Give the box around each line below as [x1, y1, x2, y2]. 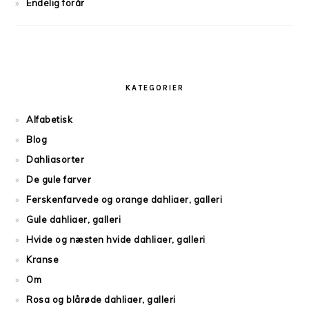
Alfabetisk [26, 114, 73, 125]
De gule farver [26, 174, 92, 185]
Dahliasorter [26, 154, 85, 165]
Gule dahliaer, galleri [26, 214, 121, 225]
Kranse [26, 254, 59, 265]
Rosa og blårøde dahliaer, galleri [26, 294, 176, 305]
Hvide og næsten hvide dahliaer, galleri [26, 234, 206, 245]
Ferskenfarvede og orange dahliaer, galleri [26, 194, 223, 205]
